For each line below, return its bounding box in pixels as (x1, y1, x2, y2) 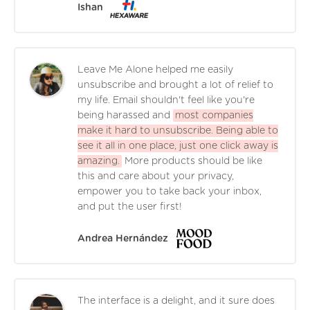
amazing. (77, 156, 120, 166)
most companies (175, 110, 253, 120)
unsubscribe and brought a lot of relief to (77, 80, 273, 90)
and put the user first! (77, 201, 182, 212)
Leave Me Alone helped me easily (77, 64, 233, 75)
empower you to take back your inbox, (77, 186, 262, 197)
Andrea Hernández (77, 233, 168, 244)
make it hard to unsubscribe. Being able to (77, 125, 278, 136)
